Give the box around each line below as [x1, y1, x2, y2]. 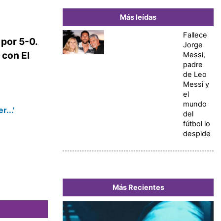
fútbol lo [183, 119, 210, 129]
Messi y [183, 80, 209, 89]
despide [183, 129, 211, 139]
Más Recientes [112, 183, 164, 192]
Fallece [183, 31, 207, 40]
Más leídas [120, 13, 156, 22]
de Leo [183, 70, 207, 79]
